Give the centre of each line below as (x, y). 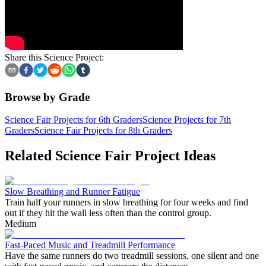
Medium (20, 224)
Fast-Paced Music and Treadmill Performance (90, 245)
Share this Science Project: (54, 57)
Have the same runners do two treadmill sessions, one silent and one (132, 256)
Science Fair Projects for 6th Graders (74, 120)
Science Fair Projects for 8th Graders (103, 131)
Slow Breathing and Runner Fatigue (72, 192)
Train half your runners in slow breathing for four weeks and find (126, 202)
